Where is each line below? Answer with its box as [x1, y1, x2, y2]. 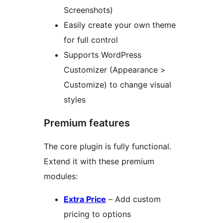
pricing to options [64, 209, 131, 220]
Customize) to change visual [64, 80, 171, 90]
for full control [64, 35, 118, 45]
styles [64, 95, 86, 105]
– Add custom [106, 194, 161, 205]
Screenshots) [64, 5, 113, 15]
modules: [44, 171, 78, 182]
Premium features [44, 117, 130, 129]
